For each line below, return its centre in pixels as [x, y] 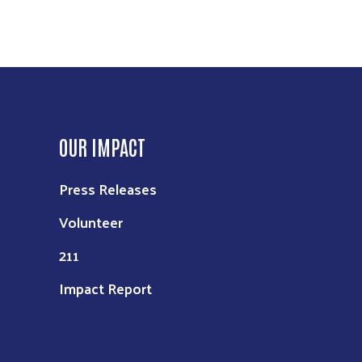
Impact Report [105, 288]
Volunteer [91, 222]
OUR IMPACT [102, 147]
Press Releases [108, 189]
